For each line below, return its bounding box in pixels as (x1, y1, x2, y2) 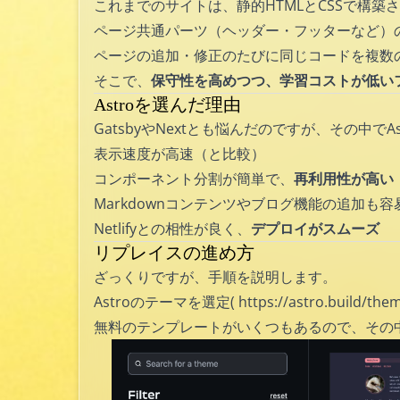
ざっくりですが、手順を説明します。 (94, 267, 337, 287)
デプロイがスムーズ (251, 219, 379, 238)
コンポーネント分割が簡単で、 (94, 169, 294, 188)
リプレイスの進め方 (94, 243, 254, 262)
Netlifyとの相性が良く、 (94, 219, 251, 238)
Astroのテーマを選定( (94, 292, 238, 312)
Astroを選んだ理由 (94, 95, 241, 114)
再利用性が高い (294, 169, 394, 188)
